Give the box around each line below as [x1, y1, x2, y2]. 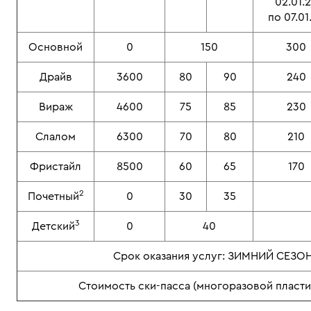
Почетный [27, 191, 79, 202]
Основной [28, 42, 83, 53]
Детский [32, 221, 75, 232]
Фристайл [30, 161, 81, 172]
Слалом [35, 131, 76, 142]
